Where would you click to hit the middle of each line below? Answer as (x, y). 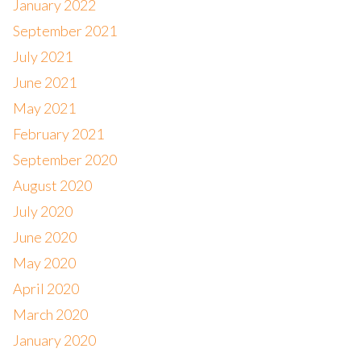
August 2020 (52, 185)
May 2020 (44, 263)
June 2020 (44, 237)
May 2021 (44, 108)
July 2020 (42, 211)
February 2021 (58, 134)
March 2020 (50, 314)
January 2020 (54, 340)
